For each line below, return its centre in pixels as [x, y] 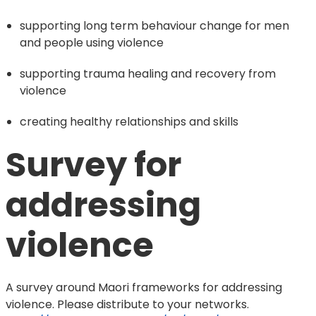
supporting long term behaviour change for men [154, 26]
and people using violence [91, 43]
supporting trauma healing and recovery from [147, 74]
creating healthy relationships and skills [129, 122]
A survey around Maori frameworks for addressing [144, 288]
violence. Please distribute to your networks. [127, 305]
